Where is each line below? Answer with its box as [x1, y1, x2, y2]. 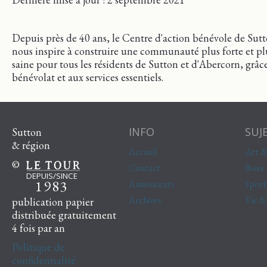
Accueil [128, 145, 157, 158]
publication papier [12, 194, 94, 209]
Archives [128, 193, 162, 206]
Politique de [12, 240, 65, 254]
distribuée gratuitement [12, 207, 116, 222]
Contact [128, 161, 160, 174]
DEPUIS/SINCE [26, 170, 77, 181]
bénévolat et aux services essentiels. [12, 70, 163, 84]
